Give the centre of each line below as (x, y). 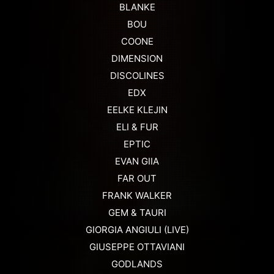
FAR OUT (137, 179)
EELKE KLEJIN (137, 110)
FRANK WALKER (137, 196)
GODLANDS (137, 264)
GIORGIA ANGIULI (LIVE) (137, 230)
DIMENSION (137, 59)
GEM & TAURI (137, 213)
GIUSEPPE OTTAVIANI (137, 247)
